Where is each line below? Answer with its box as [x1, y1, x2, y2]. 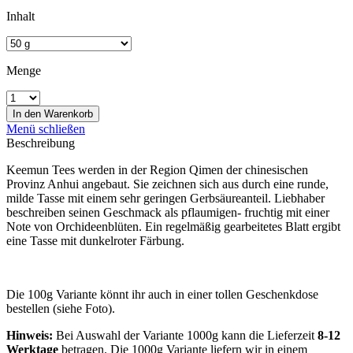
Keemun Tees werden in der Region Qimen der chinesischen [6, 162, 308, 176]
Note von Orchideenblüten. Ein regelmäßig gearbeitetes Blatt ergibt [6, 219, 340, 233]
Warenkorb [44, 107, 93, 120]
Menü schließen [6, 121, 85, 136]
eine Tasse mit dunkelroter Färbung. [6, 233, 188, 247]
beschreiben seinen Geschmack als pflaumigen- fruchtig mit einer [6, 205, 329, 219]
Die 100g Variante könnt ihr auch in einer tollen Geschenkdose [6, 287, 318, 301]
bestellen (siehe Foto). [6, 301, 115, 315]
